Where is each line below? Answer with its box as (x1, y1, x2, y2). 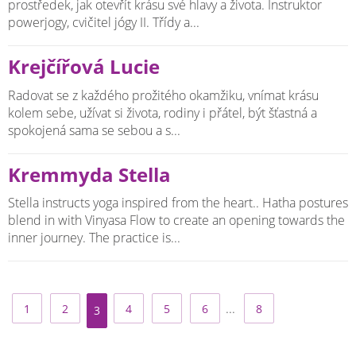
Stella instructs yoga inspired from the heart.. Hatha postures (8, 194, 348, 212)
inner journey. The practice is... (8, 229, 180, 247)
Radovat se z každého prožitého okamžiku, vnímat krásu (8, 86, 319, 104)
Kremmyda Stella (8, 161, 171, 188)
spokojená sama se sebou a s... (8, 121, 180, 139)
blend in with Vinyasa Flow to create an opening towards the (8, 211, 345, 230)
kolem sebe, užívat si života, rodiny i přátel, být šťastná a (8, 103, 317, 122)
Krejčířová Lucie (8, 53, 160, 79)
